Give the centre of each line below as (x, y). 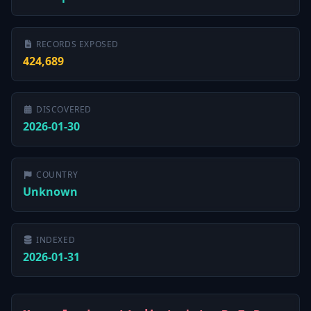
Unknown (50, 192)
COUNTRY (57, 175)
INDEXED (56, 240)
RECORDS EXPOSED (77, 44)
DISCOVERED (64, 109)
